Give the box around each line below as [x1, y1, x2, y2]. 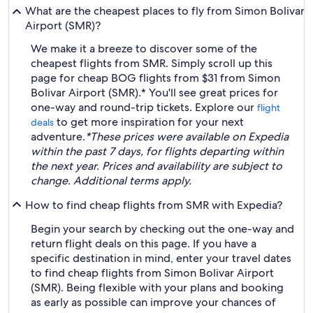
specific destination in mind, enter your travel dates [31, 251, 291, 265]
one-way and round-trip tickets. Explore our [31, 100, 257, 115]
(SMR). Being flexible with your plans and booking [31, 280, 284, 295]
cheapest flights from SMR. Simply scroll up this [31, 56, 272, 71]
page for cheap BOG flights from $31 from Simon [31, 71, 280, 85]
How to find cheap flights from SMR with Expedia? [25, 197, 282, 212]
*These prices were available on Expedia [85, 129, 289, 144]
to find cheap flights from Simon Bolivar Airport [31, 265, 274, 280]
